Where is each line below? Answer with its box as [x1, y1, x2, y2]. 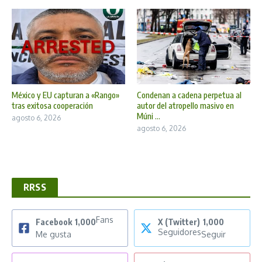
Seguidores [158, 226, 201, 237]
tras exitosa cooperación [12, 100, 93, 111]
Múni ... [137, 111, 160, 121]
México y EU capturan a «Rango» [12, 89, 119, 100]
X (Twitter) [158, 216, 200, 227]
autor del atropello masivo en [137, 100, 234, 111]
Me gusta [36, 229, 71, 239]
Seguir [201, 229, 226, 239]
